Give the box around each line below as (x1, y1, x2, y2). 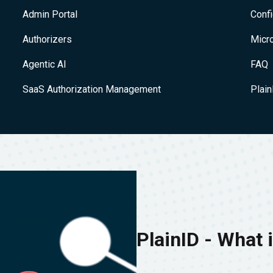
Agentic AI (22, 58, 66, 70)
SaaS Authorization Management (22, 83, 161, 95)
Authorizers (22, 34, 72, 45)
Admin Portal (22, 9, 77, 20)
